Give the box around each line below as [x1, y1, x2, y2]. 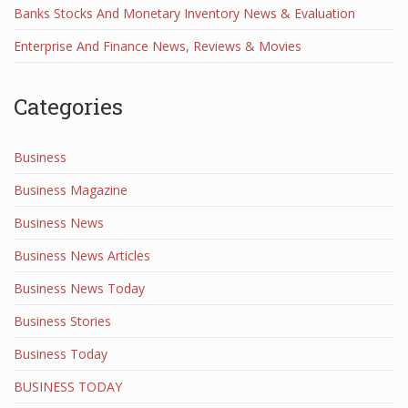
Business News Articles [14, 247, 150, 264]
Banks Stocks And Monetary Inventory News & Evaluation [14, 5, 355, 22]
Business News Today [14, 280, 145, 297]
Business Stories [14, 312, 111, 330]
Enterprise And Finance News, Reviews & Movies [14, 37, 301, 55]
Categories [14, 91, 123, 121]
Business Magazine [14, 181, 127, 199]
